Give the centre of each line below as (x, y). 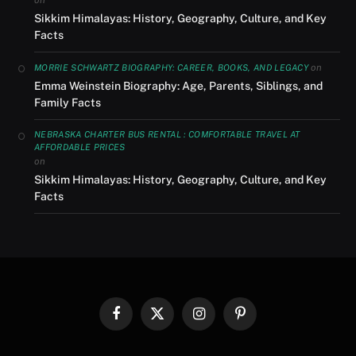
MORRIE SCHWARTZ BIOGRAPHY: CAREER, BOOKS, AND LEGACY (172, 67)
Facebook (138, 320)
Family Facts (68, 102)
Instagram (222, 320)
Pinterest (261, 320)
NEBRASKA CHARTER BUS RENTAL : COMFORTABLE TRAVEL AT (167, 134)
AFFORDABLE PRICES (80, 147)
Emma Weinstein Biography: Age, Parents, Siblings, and (178, 85)
